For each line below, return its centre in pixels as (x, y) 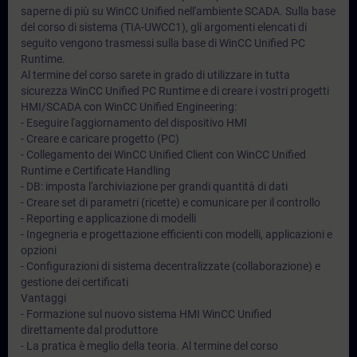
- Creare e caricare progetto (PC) (100, 139)
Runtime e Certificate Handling (96, 171)
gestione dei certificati (75, 282)
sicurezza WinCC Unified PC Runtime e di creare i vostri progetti (175, 91)
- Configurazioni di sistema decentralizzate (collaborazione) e (171, 266)
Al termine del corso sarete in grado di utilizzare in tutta (155, 75)
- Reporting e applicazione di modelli (108, 218)
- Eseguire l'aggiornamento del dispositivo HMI (134, 123)
